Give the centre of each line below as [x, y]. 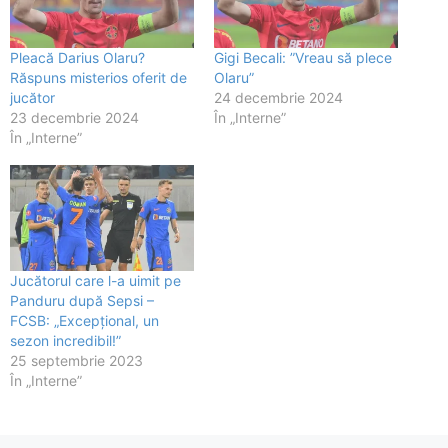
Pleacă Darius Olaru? [77, 58]
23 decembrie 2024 [74, 118]
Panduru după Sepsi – [82, 300]
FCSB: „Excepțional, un [84, 320]
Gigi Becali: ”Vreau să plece [303, 58]
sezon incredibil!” [65, 340]
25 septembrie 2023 [76, 360]
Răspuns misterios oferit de [98, 78]
